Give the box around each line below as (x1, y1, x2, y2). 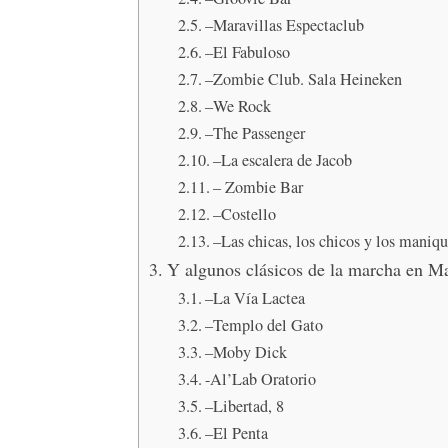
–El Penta (204, 422, 268, 444)
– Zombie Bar (212, 176, 303, 198)
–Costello (212, 203, 276, 225)
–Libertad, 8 (204, 395, 284, 417)
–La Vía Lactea (204, 287, 305, 309)
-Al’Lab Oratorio (204, 368, 321, 390)
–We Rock (204, 95, 276, 117)
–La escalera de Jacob (212, 149, 352, 171)
